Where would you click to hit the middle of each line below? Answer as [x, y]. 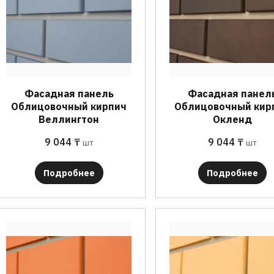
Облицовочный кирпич [69, 106]
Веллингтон [69, 119]
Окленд [232, 119]
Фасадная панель [69, 93]
